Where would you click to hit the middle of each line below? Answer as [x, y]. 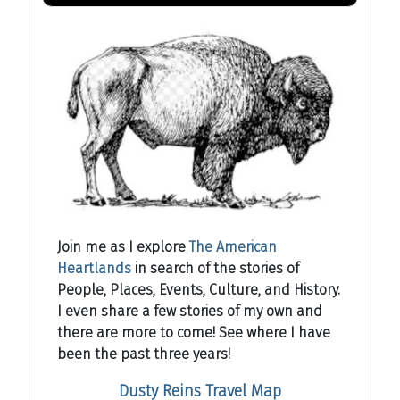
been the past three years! [146, 354]
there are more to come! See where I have [194, 332]
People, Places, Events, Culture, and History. [199, 289]
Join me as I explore [123, 246]
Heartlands [94, 268]
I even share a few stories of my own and [190, 311]
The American [233, 246]
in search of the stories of [215, 268]
